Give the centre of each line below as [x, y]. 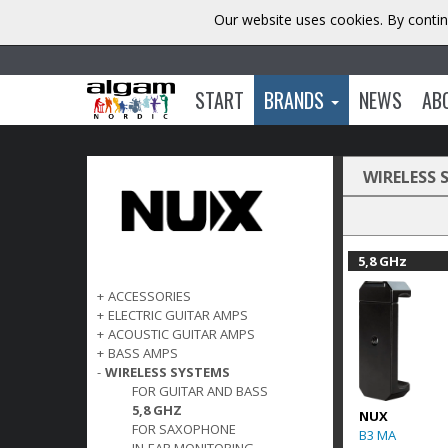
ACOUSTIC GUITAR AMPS [181, 334]
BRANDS [296, 99]
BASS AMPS [143, 353]
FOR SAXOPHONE [184, 429]
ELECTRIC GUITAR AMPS [178, 315]
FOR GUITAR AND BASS [200, 391]
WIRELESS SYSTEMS [167, 372]
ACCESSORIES [149, 296]
